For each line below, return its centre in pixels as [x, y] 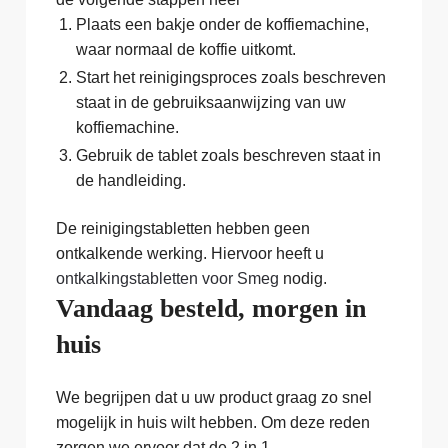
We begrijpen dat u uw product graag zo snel [214, 397]
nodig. [303, 278]
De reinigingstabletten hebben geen [183, 228]
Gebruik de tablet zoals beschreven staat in [228, 156]
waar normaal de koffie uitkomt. [186, 50]
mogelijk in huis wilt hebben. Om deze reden [213, 422]
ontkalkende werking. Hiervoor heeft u [190, 253]
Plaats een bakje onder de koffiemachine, [222, 25]
